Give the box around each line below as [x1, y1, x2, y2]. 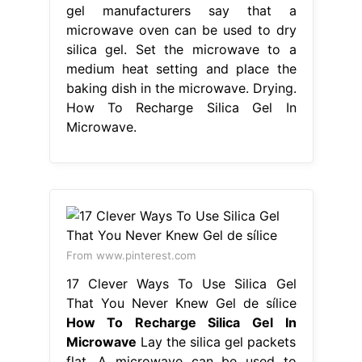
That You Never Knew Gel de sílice [65, 295, 297, 312]
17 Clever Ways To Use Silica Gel [65, 276, 297, 293]
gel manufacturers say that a [65, 2, 297, 19]
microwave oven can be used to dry [65, 22, 297, 39]
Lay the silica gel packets [136, 334, 297, 351]
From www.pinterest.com [65, 249, 196, 263]
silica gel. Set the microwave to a [65, 41, 297, 58]
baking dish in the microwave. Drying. [65, 80, 297, 97]
